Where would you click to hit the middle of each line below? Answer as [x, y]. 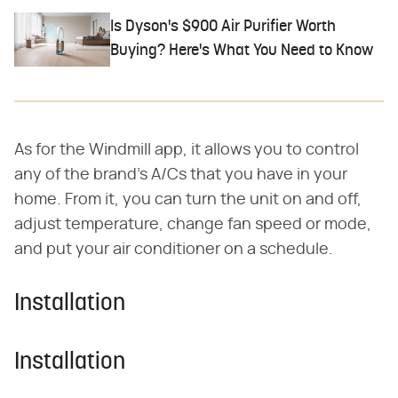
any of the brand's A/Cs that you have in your [181, 175]
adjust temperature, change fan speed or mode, [193, 224]
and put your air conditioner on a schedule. [174, 249]
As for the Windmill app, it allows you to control [187, 150]
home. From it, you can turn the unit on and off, [188, 199]
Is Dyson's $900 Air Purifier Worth [223, 28]
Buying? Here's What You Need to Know [242, 52]
